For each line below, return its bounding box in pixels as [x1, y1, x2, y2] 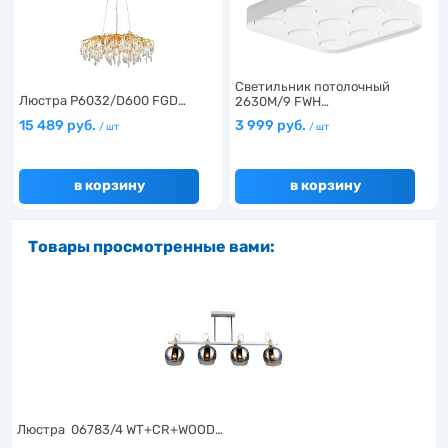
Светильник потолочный [235, 78, 390, 94]
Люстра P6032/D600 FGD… [19, 92, 186, 108]
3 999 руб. [235, 116, 309, 134]
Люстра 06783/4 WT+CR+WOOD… [17, 421, 223, 437]
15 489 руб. [19, 116, 99, 134]
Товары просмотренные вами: [28, 236, 275, 256]
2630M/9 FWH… [235, 93, 329, 109]
